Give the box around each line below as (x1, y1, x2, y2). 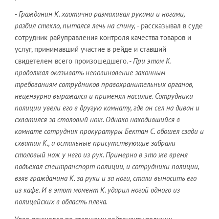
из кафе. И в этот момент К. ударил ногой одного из (15, 185, 180, 195)
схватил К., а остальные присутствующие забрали (15, 138, 175, 148)
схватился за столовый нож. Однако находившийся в (15, 115, 180, 124)
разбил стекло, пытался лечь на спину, (15, 21, 135, 30)
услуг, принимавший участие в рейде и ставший (15, 44, 166, 54)
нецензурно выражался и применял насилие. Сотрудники (15, 91, 193, 101)
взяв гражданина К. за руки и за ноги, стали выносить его (15, 174, 197, 183)
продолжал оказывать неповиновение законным (15, 68, 165, 77)
